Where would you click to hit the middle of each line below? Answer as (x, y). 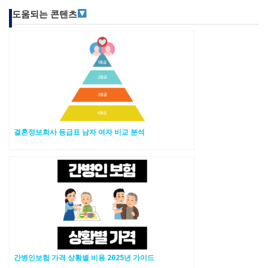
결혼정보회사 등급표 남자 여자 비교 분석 (79, 131)
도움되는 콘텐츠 (45, 14)
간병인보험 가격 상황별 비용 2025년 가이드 (84, 257)
